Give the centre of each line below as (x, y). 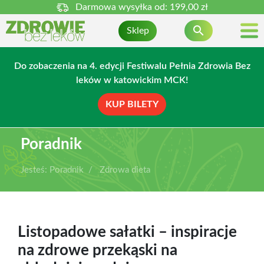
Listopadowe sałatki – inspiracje (127, 232)
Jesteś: (34, 170)
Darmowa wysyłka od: (122, 7)
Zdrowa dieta (125, 170)
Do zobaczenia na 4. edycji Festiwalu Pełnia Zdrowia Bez (132, 66)
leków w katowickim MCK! (132, 80)
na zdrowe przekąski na (98, 250)
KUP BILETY (132, 104)
